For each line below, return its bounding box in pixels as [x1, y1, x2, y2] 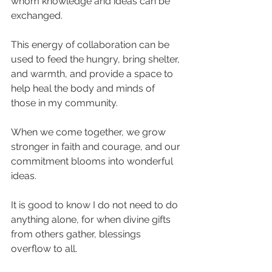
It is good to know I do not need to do [11, 199, 180, 211]
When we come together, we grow [11, 126, 168, 138]
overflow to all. [11, 243, 77, 254]
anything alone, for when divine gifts [11, 214, 173, 225]
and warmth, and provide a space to [11, 68, 175, 80]
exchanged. [11, 10, 65, 21]
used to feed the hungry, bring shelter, [11, 53, 182, 65]
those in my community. [11, 97, 118, 109]
